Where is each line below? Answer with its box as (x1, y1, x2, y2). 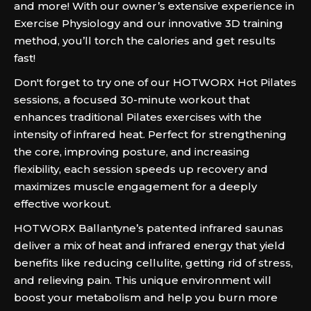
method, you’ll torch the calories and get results (14, 34, 276, 47)
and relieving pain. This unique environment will (14, 274, 271, 287)
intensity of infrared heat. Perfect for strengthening (14, 128, 287, 141)
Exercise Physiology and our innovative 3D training (14, 17, 283, 30)
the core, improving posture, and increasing (14, 145, 250, 158)
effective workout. (14, 197, 111, 210)
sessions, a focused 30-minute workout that (14, 93, 250, 106)
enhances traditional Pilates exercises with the (14, 110, 262, 124)
